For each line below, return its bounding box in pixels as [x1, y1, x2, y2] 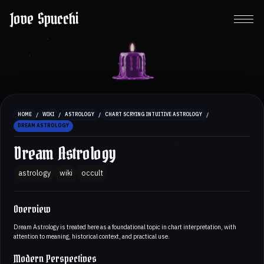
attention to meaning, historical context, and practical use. [14, 232, 170, 240]
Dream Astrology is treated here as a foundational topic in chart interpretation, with [14, 222, 236, 231]
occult [81, 168, 103, 178]
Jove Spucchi [10, 5, 78, 33]
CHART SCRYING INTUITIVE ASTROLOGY [105, 111, 202, 118]
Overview [14, 200, 51, 219]
